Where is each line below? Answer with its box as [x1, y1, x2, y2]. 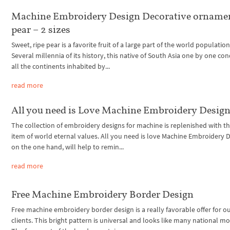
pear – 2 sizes [11, 23, 71, 36]
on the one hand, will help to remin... [11, 142, 124, 152]
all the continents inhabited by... [11, 62, 110, 71]
